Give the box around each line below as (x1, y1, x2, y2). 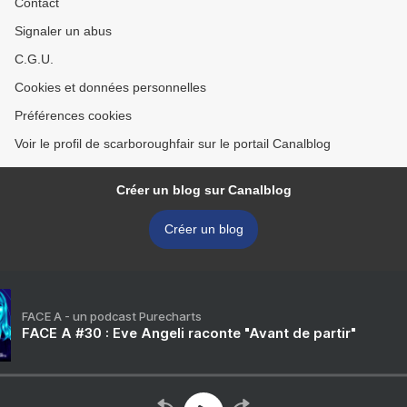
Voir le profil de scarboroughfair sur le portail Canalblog (15, 136, 331, 151)
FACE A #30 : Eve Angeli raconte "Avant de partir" (22, 324, 356, 342)
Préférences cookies (15, 108, 132, 123)
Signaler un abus (15, 24, 112, 38)
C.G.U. (15, 52, 54, 66)
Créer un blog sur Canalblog (115, 183, 292, 197)
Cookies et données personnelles (15, 80, 206, 94)
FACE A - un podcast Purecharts (22, 309, 202, 323)
